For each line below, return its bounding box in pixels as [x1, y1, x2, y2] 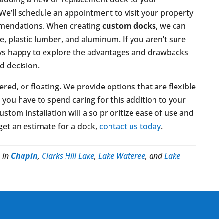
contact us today [99, 121, 161, 131]
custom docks [102, 21, 156, 31]
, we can [156, 21, 186, 31]
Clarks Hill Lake [42, 151, 95, 161]
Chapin [11, 151, 38, 161]
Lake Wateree [98, 151, 146, 161]
